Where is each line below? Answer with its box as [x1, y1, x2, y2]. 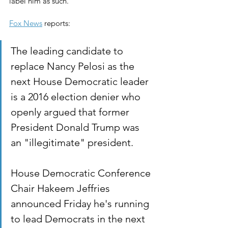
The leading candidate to [11, 45, 126, 58]
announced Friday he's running [11, 197, 152, 210]
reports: [42, 18, 70, 28]
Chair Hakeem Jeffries [11, 182, 112, 195]
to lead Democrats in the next [11, 213, 148, 225]
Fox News [9, 18, 42, 28]
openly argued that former [11, 106, 132, 119]
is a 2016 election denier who [11, 91, 143, 103]
